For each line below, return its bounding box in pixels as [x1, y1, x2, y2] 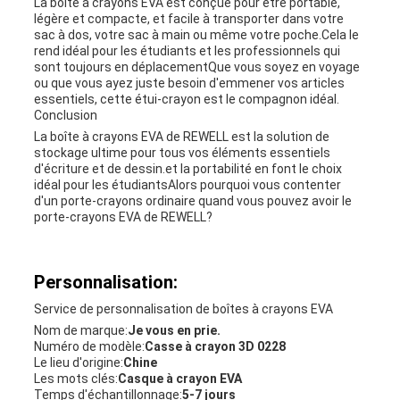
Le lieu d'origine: [33, 355, 123, 371]
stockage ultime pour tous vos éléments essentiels [33, 146, 330, 161]
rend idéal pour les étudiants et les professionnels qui [33, 44, 340, 59]
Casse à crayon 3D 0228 [144, 339, 286, 354]
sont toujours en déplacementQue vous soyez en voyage [33, 60, 360, 75]
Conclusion [33, 108, 97, 123]
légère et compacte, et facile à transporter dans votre [33, 12, 344, 27]
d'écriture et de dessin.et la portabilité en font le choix [33, 162, 342, 177]
